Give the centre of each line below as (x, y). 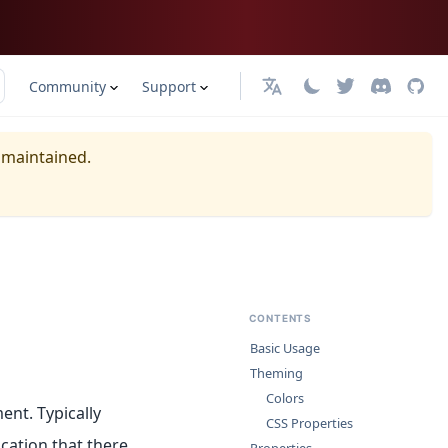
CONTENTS (280, 318)
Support (168, 86)
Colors (284, 398)
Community (67, 86)
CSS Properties (309, 423)
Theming (276, 373)
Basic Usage (284, 348)
